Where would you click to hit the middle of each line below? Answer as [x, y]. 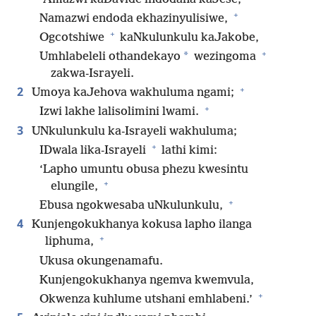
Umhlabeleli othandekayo [110, 57]
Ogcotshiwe [73, 37]
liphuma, [71, 242]
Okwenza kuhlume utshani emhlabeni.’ [147, 299]
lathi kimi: [188, 150]
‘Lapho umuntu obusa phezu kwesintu [144, 170]
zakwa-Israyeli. [92, 74]
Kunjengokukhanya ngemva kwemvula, [147, 280]
